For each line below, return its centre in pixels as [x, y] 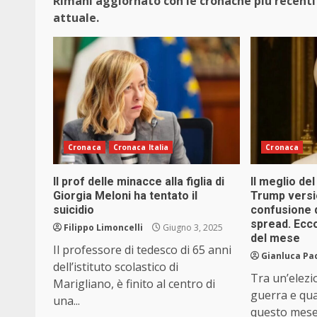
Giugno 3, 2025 [192, 228]
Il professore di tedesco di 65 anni [142, 250]
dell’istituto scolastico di [116, 267]
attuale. [76, 18]
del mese [276, 238]
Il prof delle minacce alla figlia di [139, 182]
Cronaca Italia [141, 148]
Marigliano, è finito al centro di [134, 284]
